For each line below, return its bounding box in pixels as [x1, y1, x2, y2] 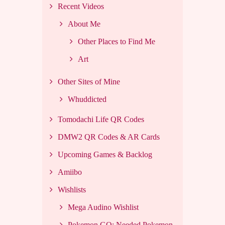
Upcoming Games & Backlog [58, 150, 152, 159]
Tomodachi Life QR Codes [58, 115, 144, 124]
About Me [68, 19, 100, 28]
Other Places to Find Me [78, 37, 155, 46]
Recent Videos [58, 2, 104, 11]
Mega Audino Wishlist [68, 202, 139, 211]
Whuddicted [68, 94, 106, 103]
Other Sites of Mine [58, 77, 120, 86]
